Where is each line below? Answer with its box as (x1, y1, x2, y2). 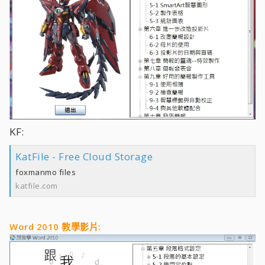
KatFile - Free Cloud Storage (15, 149, 153, 163)
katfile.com (15, 180, 58, 192)
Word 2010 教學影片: (9, 220, 101, 232)
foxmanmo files (15, 167, 76, 178)
